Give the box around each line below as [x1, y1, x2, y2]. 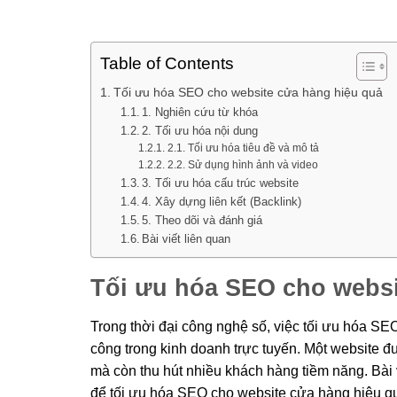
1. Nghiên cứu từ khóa [142, 105, 259, 119]
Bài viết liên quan [142, 232, 231, 245]
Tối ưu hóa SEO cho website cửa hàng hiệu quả [113, 85, 383, 99]
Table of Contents [100, 54, 234, 74]
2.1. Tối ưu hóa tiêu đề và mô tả [167, 142, 319, 153]
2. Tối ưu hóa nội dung [142, 124, 259, 137]
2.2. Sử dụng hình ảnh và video [167, 159, 318, 170]
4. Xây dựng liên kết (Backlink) [142, 195, 302, 208]
